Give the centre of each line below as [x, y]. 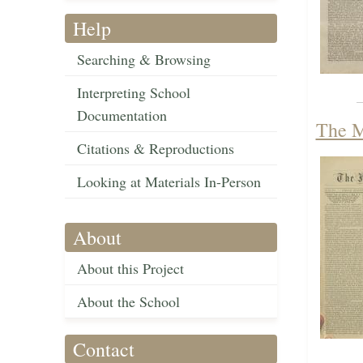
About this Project [130, 269]
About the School [128, 302]
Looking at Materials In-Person [169, 182]
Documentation [122, 115]
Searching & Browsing [144, 60]
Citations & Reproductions [156, 149]
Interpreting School [134, 93]
